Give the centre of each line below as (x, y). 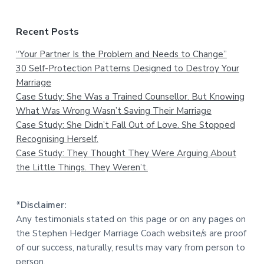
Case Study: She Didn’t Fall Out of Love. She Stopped (125, 125)
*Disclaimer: (41, 205)
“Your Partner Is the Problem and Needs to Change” (121, 54)
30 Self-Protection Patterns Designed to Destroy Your (127, 68)
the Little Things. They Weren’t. (82, 167)
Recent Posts (47, 32)
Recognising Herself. (57, 139)
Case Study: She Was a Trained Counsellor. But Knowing (130, 96)
